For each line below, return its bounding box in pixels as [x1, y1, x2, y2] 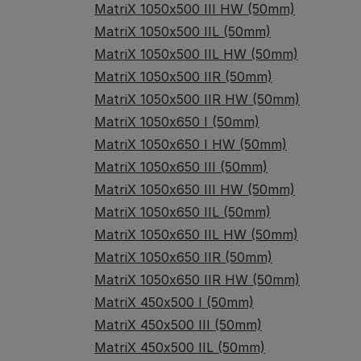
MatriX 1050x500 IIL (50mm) [94, 23, 271, 39]
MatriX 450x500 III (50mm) [94, 317, 262, 333]
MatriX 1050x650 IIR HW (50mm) [94, 272, 300, 288]
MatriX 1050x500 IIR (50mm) [94, 68, 272, 85]
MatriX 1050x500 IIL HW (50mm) [94, 46, 298, 62]
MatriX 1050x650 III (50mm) [94, 159, 268, 175]
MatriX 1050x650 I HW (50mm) [94, 136, 287, 152]
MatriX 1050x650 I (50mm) [94, 114, 259, 130]
